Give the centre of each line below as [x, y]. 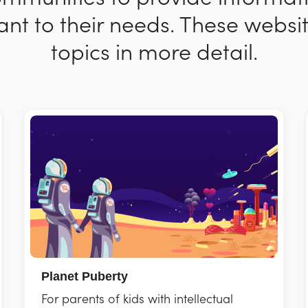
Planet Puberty [84, 276]
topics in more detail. [154, 51]
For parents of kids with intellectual [137, 298]
